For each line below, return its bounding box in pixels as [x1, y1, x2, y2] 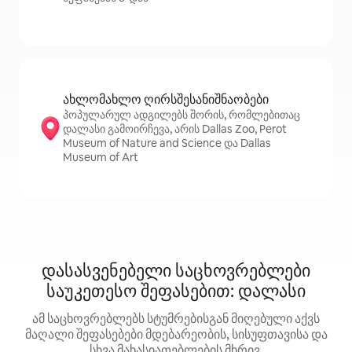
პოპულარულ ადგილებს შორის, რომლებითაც [63, 108, 300, 122]
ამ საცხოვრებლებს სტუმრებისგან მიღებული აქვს [32, 310, 320, 327]
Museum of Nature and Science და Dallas [63, 136, 271, 150]
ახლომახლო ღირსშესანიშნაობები [63, 91, 269, 108]
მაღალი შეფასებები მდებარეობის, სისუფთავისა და [24, 326, 328, 343]
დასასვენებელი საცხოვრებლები [42, 259, 310, 282]
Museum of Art [63, 150, 138, 164]
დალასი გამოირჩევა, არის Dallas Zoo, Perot [63, 122, 287, 136]
